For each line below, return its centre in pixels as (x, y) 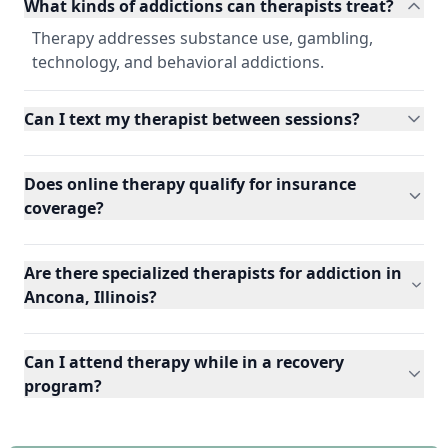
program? (63, 385)
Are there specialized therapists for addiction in (213, 272)
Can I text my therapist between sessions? (192, 118)
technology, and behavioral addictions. (178, 61)
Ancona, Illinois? (90, 296)
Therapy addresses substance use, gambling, (202, 37)
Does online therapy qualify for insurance (190, 183)
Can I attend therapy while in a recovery (184, 361)
